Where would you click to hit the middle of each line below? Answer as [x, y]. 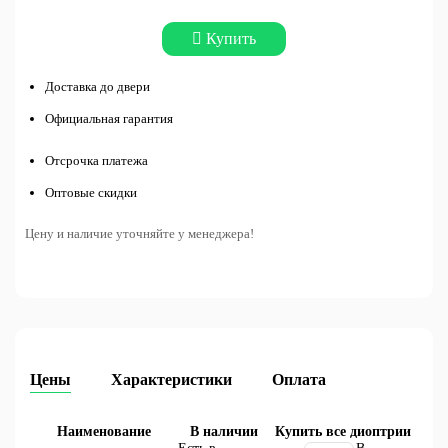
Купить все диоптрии [343, 431]
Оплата [299, 379]
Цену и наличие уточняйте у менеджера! [139, 233]
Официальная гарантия [109, 118]
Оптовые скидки [91, 192]
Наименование [104, 431]
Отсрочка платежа [96, 160]
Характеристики [171, 379]
